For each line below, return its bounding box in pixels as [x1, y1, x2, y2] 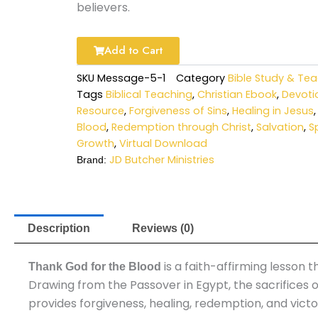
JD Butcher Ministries [109, 153, 214, 168]
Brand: [76, 154, 109, 166]
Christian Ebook [197, 87, 277, 102]
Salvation [256, 120, 304, 135]
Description [28, 222, 91, 235]
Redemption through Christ [111, 120, 251, 135]
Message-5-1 [97, 71, 165, 86]
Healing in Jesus [231, 104, 314, 119]
